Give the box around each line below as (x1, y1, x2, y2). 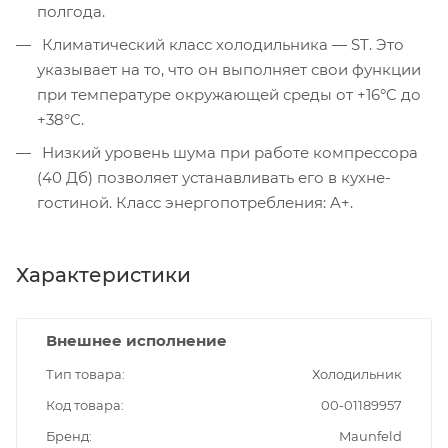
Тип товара (46, 365, 122, 382)
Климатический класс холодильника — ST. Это (38, 34, 404, 54)
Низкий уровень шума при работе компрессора (38, 142, 418, 162)
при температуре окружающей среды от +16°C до (37, 84, 421, 104)
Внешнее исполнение (46, 330, 227, 350)
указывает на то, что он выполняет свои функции (37, 59, 421, 79)
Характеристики (16, 262, 191, 287)
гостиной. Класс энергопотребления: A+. (37, 192, 353, 212)
